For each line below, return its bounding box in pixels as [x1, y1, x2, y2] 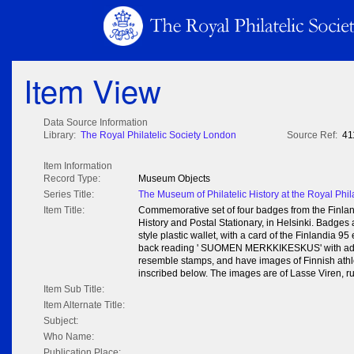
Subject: [43, 315, 78, 327]
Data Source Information [43, 117, 148, 129]
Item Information [43, 160, 112, 172]
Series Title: [43, 189, 94, 201]
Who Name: [43, 331, 94, 343]
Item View [24, 67, 161, 113]
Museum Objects [138, 173, 210, 185]
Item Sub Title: [43, 284, 104, 296]
